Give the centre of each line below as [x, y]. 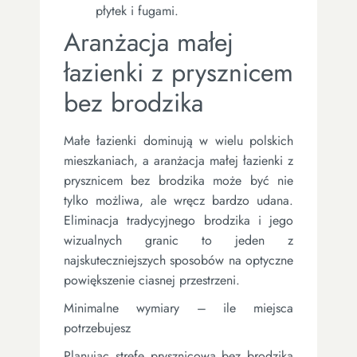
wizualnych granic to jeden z [178, 240]
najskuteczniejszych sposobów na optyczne [178, 260]
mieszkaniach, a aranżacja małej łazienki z [178, 160]
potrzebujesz [97, 328]
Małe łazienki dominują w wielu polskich [178, 140]
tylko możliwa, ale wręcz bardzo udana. [178, 200]
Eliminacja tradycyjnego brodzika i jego [178, 220]
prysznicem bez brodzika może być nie [178, 180]
